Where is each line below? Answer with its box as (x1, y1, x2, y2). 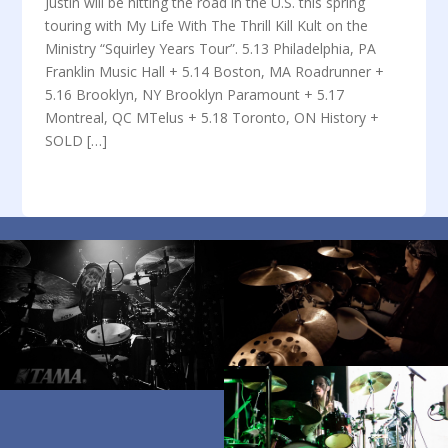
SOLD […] (45, 131, 108, 151)
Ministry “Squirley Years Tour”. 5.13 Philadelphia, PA (45, 39, 377, 59)
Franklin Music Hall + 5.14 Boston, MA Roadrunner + (45, 62, 385, 82)
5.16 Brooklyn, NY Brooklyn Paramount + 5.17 (45, 85, 345, 105)
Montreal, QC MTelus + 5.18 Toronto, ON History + (45, 108, 380, 128)
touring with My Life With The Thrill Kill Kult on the (45, 16, 369, 36)
